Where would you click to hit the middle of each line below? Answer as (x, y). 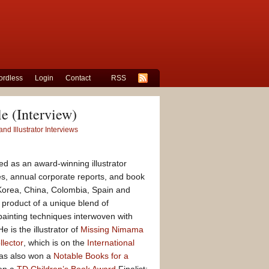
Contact (78, 78)
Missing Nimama (112, 229)
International (111, 243)
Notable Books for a (91, 256)
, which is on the (55, 243)
